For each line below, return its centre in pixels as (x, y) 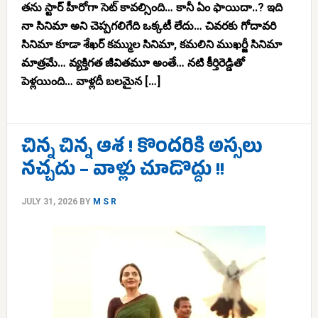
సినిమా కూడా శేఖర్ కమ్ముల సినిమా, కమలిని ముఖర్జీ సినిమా (151, 44)
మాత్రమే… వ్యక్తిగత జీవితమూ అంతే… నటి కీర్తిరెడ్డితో (133, 63)
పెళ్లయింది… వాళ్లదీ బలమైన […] (91, 81)
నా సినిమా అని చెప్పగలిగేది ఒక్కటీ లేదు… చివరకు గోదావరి (148, 26)
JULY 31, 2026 (49, 202)
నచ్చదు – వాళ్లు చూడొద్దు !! (122, 172)
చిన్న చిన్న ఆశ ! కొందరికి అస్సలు (142, 149)
